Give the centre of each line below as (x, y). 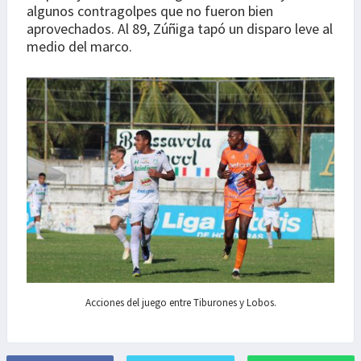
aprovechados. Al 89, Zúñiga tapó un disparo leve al (180, 29)
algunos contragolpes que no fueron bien (150, 11)
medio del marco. (79, 47)
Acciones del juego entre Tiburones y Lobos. (180, 302)
